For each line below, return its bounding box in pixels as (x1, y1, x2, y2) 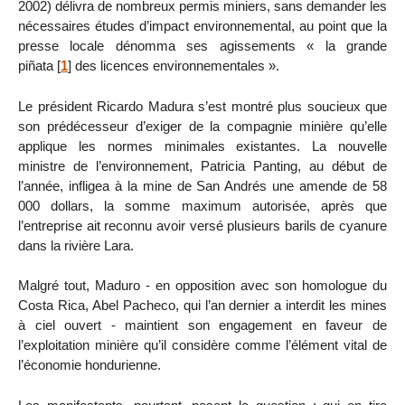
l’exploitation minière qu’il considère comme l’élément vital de (18, 337, 387, 353)
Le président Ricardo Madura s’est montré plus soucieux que (18, 98, 387, 114)
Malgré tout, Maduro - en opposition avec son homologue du (18, 278, 387, 294)
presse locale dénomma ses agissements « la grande (18, 37, 387, 53)
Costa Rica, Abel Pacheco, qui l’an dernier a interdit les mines (18, 297, 387, 314)
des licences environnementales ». (71, 57, 279, 73)
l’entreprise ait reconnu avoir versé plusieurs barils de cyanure (18, 217, 387, 233)
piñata (18, 57, 53, 73)
